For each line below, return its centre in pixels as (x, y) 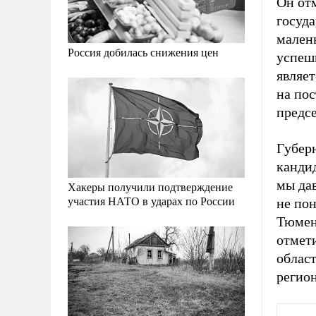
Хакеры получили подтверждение (150, 186)
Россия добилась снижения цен (143, 52)
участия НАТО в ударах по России (151, 200)
